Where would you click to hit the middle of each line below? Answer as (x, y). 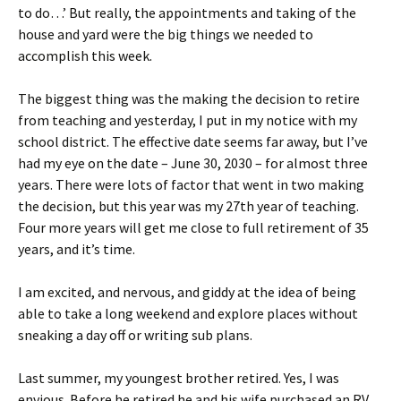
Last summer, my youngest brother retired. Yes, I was (179, 377)
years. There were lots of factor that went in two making (191, 184)
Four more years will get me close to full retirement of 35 (193, 227)
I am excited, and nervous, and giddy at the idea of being (187, 291)
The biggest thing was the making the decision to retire (189, 98)
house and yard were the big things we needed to (166, 34)
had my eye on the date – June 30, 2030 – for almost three (193, 162)
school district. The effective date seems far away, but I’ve (193, 141)
